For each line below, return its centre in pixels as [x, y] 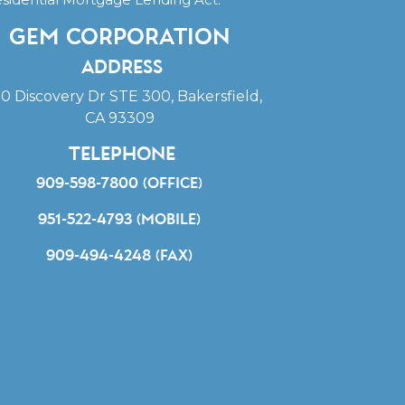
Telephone [119, 155]
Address [119, 68]
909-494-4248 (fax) [119, 256]
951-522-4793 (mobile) [119, 220]
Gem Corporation [119, 37]
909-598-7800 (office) [119, 184]
